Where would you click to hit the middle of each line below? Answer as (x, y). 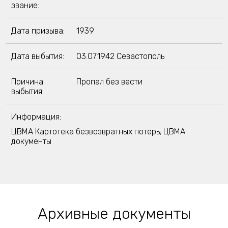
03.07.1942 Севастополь (120, 56)
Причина (27, 82)
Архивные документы (114, 214)
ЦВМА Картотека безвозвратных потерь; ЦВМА (98, 132)
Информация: (36, 117)
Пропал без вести (109, 82)
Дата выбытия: (37, 56)
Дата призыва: (38, 31)
